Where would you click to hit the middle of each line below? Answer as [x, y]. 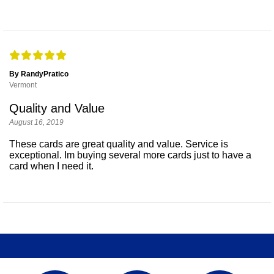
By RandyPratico [39, 74]
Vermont [23, 85]
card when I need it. [51, 166]
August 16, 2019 [36, 122]
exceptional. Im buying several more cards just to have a [130, 155]
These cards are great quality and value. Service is [119, 144]
